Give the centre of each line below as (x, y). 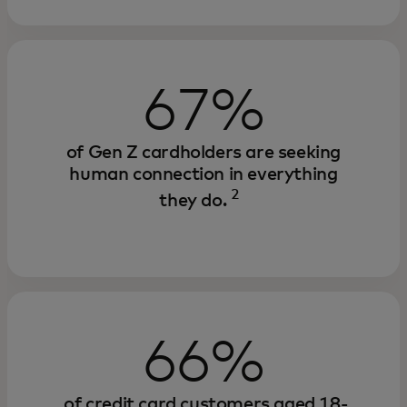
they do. (193, 200)
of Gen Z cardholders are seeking (203, 153)
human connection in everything (203, 175)
